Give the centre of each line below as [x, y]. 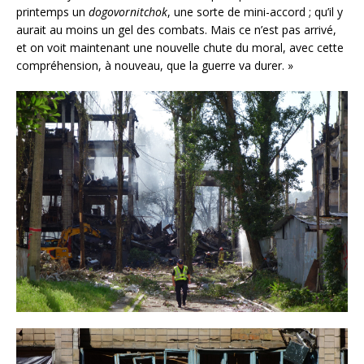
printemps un [52, 12]
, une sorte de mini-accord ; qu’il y [255, 12]
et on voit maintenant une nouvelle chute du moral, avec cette [180, 48]
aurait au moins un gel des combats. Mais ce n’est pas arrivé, [176, 30]
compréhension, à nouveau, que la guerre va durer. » [155, 66]
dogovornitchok [128, 12]
